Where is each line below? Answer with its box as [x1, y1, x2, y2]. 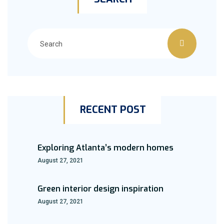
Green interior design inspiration [37, 183, 163, 194]
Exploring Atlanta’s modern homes [37, 142, 173, 153]
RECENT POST [79, 103, 146, 116]
